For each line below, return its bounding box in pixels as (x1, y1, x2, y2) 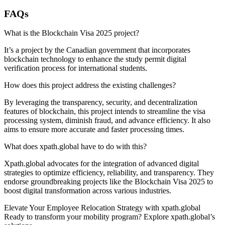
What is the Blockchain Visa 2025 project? (4, 28, 139, 37)
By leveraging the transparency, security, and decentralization (4, 97, 197, 106)
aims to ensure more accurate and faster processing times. (4, 125, 184, 134)
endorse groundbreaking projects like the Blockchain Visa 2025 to (4, 177, 213, 186)
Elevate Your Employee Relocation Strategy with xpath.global (4, 203, 200, 212)
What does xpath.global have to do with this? (4, 142, 147, 151)
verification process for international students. (4, 63, 147, 72)
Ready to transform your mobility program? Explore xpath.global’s (4, 212, 215, 221)
